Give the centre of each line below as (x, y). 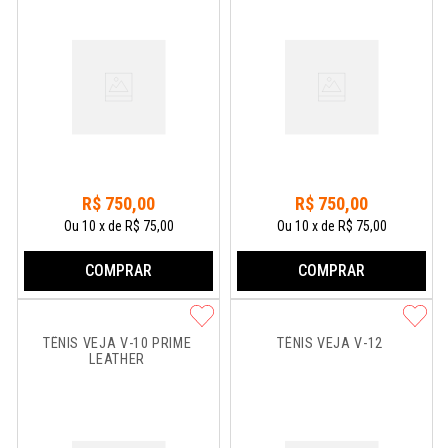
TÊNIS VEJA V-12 (330, 343)
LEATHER (117, 359)
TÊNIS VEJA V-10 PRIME (118, 343)
